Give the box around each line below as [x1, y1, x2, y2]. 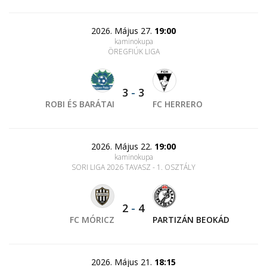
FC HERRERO [152, 98, 203, 110]
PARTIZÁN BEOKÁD [152, 214, 229, 225]
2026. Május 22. [91, 141, 154, 152]
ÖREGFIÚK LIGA [107, 46, 160, 57]
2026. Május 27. [91, 25, 154, 36]
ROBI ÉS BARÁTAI [45, 98, 115, 110]
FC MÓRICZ [70, 214, 115, 225]
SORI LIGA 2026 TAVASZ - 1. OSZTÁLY [72, 162, 195, 172]
